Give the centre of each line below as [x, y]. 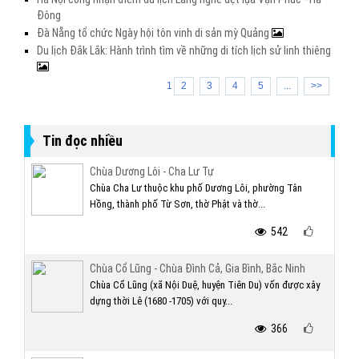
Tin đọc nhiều [83, 141]
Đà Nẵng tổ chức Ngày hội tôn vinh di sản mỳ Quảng [154, 33]
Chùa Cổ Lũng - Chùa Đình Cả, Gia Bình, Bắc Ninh [198, 268]
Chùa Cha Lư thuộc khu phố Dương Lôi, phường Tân [196, 188]
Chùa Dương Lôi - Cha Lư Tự [152, 171]
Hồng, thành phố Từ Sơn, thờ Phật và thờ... [177, 204]
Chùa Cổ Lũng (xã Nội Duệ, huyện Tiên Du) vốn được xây [205, 285]
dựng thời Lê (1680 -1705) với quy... [161, 301]
